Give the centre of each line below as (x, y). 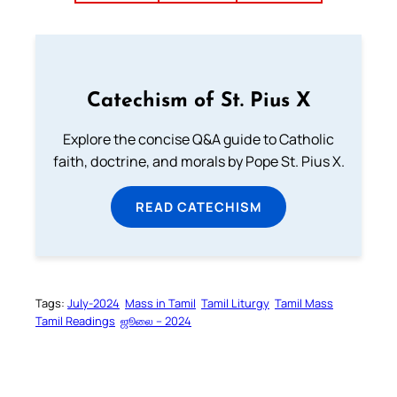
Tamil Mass (304, 304)
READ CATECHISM (198, 207)
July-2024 (93, 304)
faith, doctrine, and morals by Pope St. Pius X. (198, 162)
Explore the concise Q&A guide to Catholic (198, 140)
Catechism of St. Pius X (198, 102)
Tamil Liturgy (235, 304)
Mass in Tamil (160, 304)
